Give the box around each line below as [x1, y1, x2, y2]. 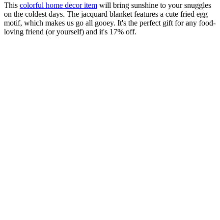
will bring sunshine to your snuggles [97, 1, 211, 10]
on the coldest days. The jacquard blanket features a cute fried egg [4, 10, 208, 19]
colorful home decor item [20, 1, 97, 10]
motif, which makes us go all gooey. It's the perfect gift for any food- [4, 19, 216, 27]
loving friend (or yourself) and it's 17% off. [4, 27, 137, 36]
